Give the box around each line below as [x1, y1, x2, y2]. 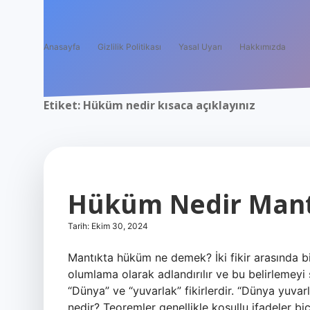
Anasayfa [44, 42, 80, 52]
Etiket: [44, 98, 83, 113]
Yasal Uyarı [179, 42, 222, 52]
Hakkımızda [239, 42, 286, 52]
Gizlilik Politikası [98, 42, 161, 52]
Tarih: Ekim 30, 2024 [68, 221, 148, 231]
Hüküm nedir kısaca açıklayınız [83, 98, 255, 113]
